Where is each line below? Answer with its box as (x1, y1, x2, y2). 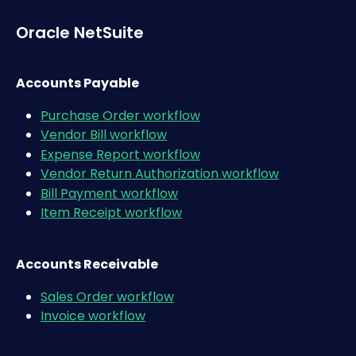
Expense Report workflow (41, 145, 200, 164)
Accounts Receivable (16, 255, 158, 274)
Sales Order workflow (41, 287, 174, 306)
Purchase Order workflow (41, 106, 200, 125)
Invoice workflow (41, 307, 145, 325)
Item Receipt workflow (41, 203, 182, 222)
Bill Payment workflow (41, 184, 178, 203)
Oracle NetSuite (16, 21, 148, 44)
